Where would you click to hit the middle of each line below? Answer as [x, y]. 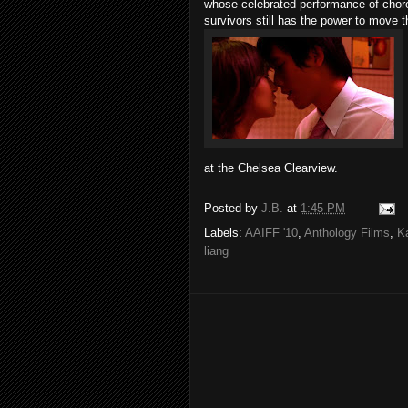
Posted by [233, 209]
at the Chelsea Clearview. [271, 168]
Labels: [224, 233]
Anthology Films [347, 233]
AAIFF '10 [271, 233]
